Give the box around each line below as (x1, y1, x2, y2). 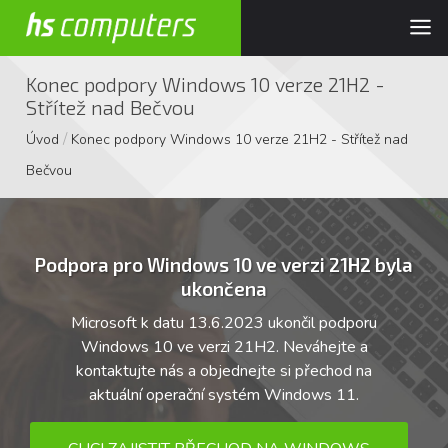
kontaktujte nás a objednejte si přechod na (76, 360, 372, 382)
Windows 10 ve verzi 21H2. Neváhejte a (80, 336, 368, 358)
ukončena (181, 277, 267, 300)
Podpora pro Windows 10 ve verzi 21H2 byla (35, 253, 413, 276)
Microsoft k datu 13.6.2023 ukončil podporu (71, 312, 377, 334)
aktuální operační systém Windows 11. (89, 384, 359, 406)
